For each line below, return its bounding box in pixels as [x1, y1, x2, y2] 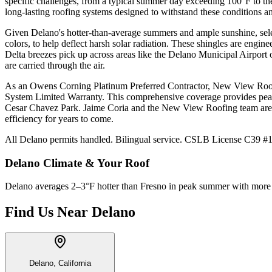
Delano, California [29, 259, 91, 268]
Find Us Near [5, 204, 88, 220]
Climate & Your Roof [43, 156, 149, 169]
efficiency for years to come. [5, 113, 114, 124]
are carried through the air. [5, 59, 105, 70]
